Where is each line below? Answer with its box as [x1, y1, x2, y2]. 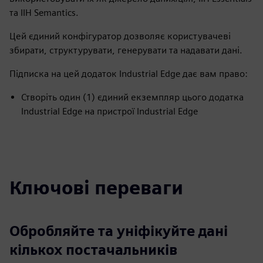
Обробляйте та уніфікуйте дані [9, 222, 228, 240]
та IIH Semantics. [9, 7, 79, 18]
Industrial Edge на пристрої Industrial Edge [21, 106, 198, 117]
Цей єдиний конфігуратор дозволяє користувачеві [9, 31, 231, 42]
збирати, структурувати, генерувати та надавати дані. [9, 45, 242, 56]
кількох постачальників [9, 241, 177, 258]
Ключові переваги [9, 176, 183, 199]
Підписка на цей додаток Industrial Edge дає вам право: [9, 68, 248, 79]
